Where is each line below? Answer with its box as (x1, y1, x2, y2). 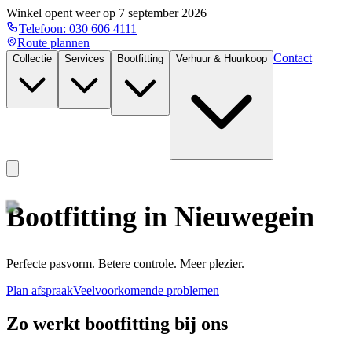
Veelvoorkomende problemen (73, 283, 219, 297)
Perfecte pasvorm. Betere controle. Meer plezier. (6, 256, 244, 270)
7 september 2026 (119, 6, 207, 20)
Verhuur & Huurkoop (176, 53, 267, 64)
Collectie (13, 53, 52, 64)
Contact (273, 51, 312, 64)
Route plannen (17, 36, 90, 49)
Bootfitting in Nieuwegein (6, 200, 314, 233)
